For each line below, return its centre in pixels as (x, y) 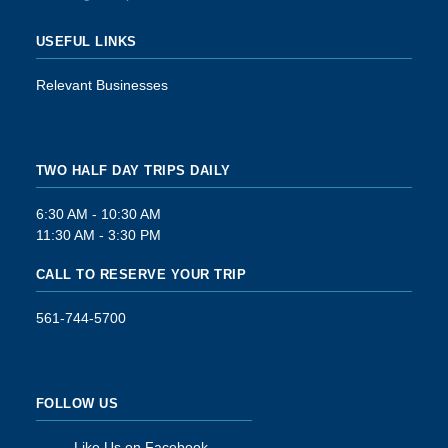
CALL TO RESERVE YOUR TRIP (141, 275)
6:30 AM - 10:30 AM (98, 214)
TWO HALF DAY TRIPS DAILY (133, 171)
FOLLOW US (77, 404)
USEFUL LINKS (86, 42)
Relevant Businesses (101, 85)
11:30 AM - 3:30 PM (98, 235)
